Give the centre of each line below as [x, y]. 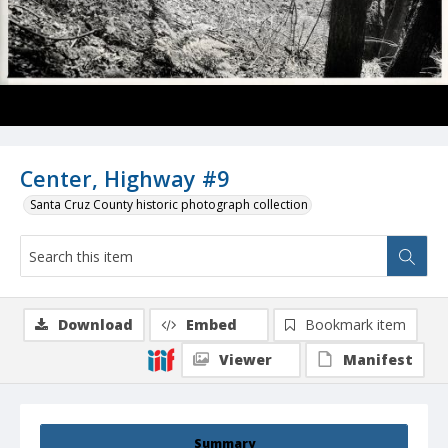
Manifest [378, 360]
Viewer [245, 360]
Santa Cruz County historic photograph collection [169, 205]
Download [95, 325]
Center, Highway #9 [124, 179]
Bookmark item [355, 325]
